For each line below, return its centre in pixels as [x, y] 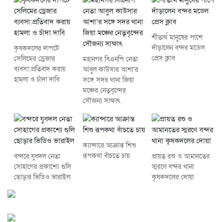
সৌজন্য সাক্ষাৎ [101, 101]
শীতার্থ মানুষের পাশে [177, 38]
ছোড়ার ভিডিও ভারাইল [42, 177]
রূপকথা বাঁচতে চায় [106, 156]
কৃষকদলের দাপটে [36, 49]
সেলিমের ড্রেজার [34, 59]
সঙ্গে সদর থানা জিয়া [108, 80]
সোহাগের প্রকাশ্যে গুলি [42, 167]
